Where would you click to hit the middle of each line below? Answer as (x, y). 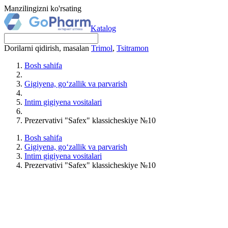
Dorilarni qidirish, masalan (48, 48)
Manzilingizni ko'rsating (43, 8)
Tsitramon (133, 48)
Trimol (102, 48)
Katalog (103, 28)
